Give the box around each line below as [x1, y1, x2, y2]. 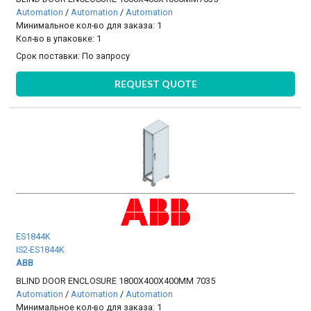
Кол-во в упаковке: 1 [16, 33, 102, 44]
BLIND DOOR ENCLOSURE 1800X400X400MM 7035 [16, 275, 216, 286]
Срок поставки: [16, 51, 83, 62]
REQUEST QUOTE [114, 77, 197, 90]
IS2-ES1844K [16, 244, 65, 255]
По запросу [82, 51, 131, 62]
